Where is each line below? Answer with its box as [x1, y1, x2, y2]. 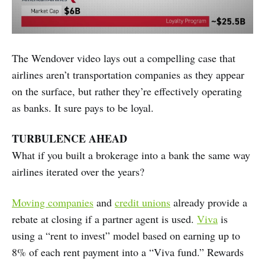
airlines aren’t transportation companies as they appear [12, 67, 244, 82]
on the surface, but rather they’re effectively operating [12, 84, 242, 99]
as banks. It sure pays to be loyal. [12, 101, 154, 115]
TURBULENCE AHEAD [12, 131, 127, 147]
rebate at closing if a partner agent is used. [12, 212, 197, 227]
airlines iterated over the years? [12, 164, 144, 179]
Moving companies [12, 195, 93, 210]
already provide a [170, 195, 247, 210]
